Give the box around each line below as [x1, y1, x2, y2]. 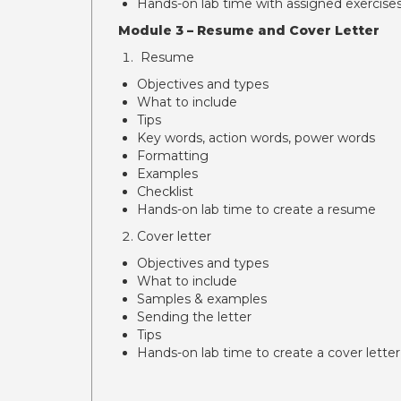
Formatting [137, 148, 209, 164]
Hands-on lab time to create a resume [137, 201, 376, 218]
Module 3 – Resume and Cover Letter [118, 22, 380, 38]
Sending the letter [137, 309, 252, 325]
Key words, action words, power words [137, 130, 375, 146]
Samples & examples [137, 291, 267, 307]
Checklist [137, 183, 193, 200]
